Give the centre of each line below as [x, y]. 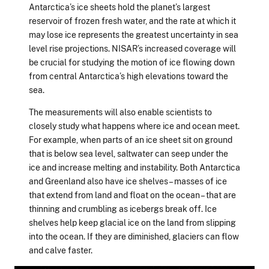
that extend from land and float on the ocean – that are [132, 195]
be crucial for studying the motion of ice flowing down [132, 62]
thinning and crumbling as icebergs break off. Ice [123, 209]
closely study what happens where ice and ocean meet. [134, 126]
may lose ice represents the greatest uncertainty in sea [134, 35]
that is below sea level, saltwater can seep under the [128, 154]
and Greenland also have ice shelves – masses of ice [128, 181]
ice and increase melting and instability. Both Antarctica [134, 168]
